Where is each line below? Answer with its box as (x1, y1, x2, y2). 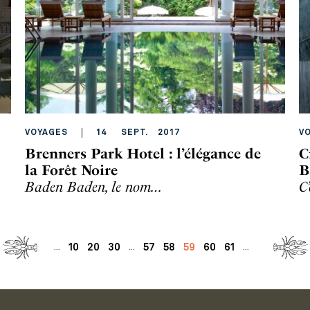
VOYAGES (25, 129, 68, 137)
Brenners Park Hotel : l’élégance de (25, 145, 261, 162)
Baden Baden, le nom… (25, 179, 163, 195)
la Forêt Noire (25, 162, 118, 179)
